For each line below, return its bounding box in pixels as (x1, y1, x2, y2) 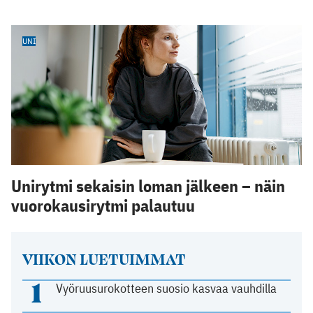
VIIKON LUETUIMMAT (22, 247, 186, 270)
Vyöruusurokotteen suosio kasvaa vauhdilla (56, 279, 277, 296)
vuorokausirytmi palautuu (11, 194, 195, 217)
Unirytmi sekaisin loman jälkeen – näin (11, 174, 285, 197)
